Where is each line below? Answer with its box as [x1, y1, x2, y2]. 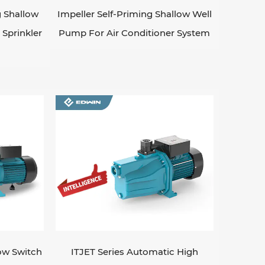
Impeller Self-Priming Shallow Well [57, 8, 212, 20]
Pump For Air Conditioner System [59, 27, 211, 38]
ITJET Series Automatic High [70, 245, 198, 257]
